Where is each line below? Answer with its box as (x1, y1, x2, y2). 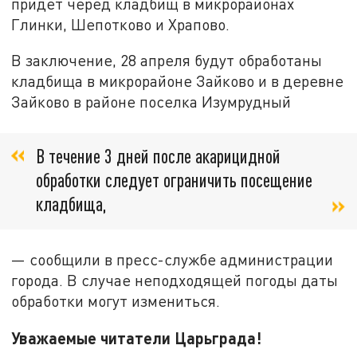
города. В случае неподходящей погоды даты (11, 271, 339, 290)
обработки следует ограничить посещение (36, 167, 312, 191)
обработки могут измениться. (11, 292, 221, 311)
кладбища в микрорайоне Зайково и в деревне (11, 72, 344, 91)
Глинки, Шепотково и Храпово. (11, 14, 230, 33)
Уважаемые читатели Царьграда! (11, 328, 262, 347)
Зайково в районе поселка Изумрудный (11, 92, 292, 112)
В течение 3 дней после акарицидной (36, 143, 280, 167)
